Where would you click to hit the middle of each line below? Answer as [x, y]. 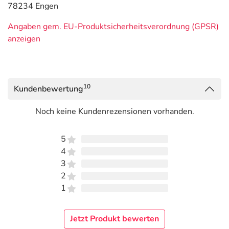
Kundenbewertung [49, 89]
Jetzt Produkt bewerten [114, 219]
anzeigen [24, 39]
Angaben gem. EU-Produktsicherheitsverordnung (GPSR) [113, 27]
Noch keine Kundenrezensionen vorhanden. [114, 111]
